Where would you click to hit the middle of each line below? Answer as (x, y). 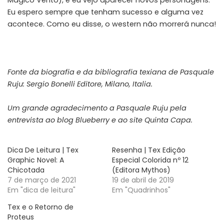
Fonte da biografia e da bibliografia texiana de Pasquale (111, 72)
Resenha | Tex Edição (149, 150)
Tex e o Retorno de (40, 207)
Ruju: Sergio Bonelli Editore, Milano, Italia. (81, 84)
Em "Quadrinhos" (141, 190)
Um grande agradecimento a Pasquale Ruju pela (97, 108)
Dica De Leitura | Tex (43, 150)
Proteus (21, 217)
